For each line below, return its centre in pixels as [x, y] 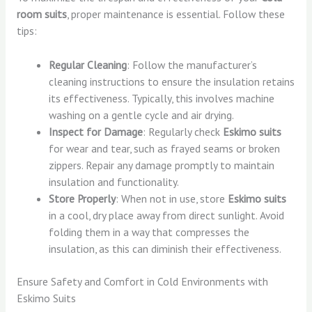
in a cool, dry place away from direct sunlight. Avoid [167, 215]
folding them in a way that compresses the [149, 232]
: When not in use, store [172, 198]
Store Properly [83, 198]
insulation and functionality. [114, 181]
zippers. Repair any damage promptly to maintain [162, 165]
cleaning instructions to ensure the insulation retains [172, 81]
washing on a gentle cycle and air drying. [142, 115]
